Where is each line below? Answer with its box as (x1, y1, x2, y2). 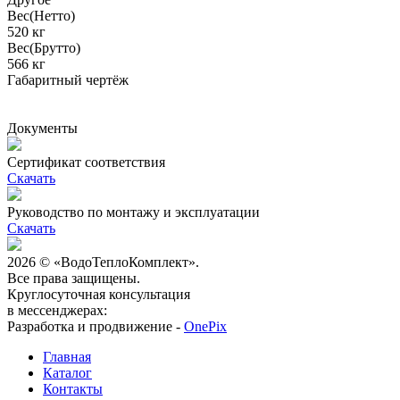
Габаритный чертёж (7, 71, 129, 87)
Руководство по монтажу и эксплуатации (7, 204, 260, 220)
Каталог (43, 364, 92, 380)
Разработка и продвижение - (7, 318, 184, 334)
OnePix (184, 318, 227, 334)
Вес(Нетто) (7, 7, 75, 23)
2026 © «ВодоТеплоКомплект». (7, 254, 199, 270)
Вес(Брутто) (7, 39, 80, 55)
